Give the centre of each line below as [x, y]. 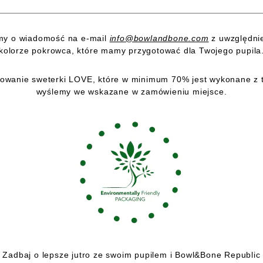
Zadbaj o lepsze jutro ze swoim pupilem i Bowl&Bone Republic [131, 255]
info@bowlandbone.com [159, 38]
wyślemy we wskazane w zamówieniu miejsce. [131, 92]
